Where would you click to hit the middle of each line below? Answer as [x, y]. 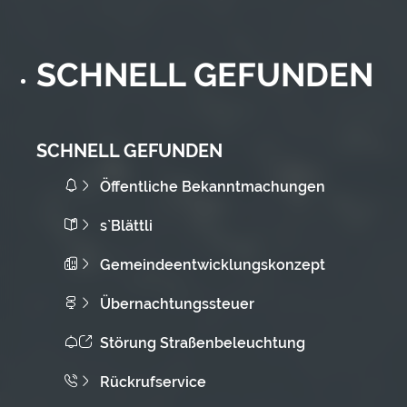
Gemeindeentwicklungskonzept [213, 264]
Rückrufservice [153, 382]
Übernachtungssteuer [177, 303]
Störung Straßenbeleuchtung [203, 342]
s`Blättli [126, 225]
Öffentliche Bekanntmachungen [213, 186]
